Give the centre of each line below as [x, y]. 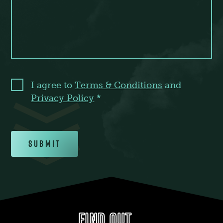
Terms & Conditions [119, 85]
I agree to [52, 85]
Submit [45, 144]
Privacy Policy [63, 98]
